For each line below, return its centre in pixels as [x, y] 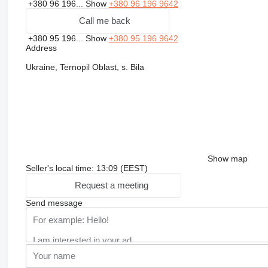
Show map [227, 158]
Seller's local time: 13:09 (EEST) [86, 168]
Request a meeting [111, 185]
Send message [54, 202]
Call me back [104, 21]
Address [41, 48]
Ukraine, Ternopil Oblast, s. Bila [85, 67]
